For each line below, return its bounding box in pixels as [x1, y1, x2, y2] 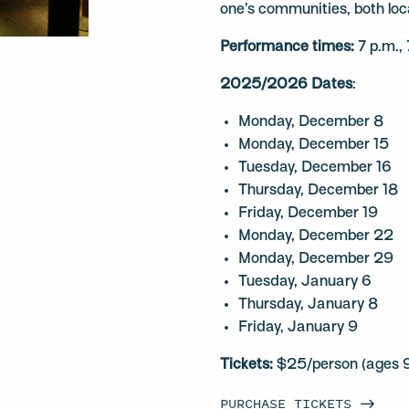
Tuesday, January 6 [238, 275, 372, 289]
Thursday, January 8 [238, 298, 379, 312]
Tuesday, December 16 [238, 161, 393, 175]
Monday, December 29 [238, 252, 394, 267]
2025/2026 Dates [220, 78, 353, 92]
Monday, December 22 [238, 229, 394, 244]
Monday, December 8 [238, 115, 384, 130]
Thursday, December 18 [238, 184, 399, 198]
